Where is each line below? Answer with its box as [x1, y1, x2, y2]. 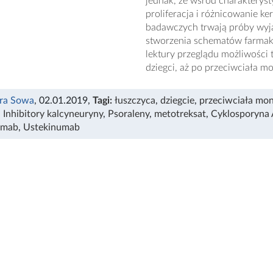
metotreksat [154, 109, 206, 119]
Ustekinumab [23, 122, 80, 132]
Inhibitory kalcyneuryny [3, 109, 103, 119]
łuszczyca [115, 96, 155, 105]
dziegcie [160, 96, 194, 105]
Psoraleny [108, 109, 149, 119]
